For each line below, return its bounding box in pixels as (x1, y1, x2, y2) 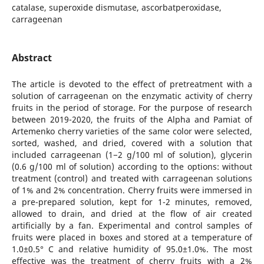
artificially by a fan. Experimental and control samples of (11, 220, 253, 232)
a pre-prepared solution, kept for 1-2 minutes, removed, (11, 196, 253, 208)
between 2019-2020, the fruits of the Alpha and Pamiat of (11, 114, 253, 126)
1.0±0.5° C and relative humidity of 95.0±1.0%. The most (11, 243, 253, 255)
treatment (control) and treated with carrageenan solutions (11, 173, 253, 184)
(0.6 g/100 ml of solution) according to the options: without (11, 161, 253, 173)
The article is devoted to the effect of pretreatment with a (11, 78, 253, 90)
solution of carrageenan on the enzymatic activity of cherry (11, 90, 253, 102)
